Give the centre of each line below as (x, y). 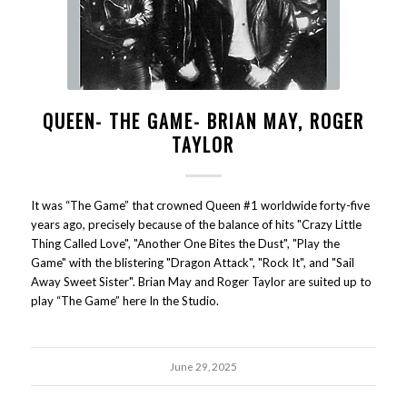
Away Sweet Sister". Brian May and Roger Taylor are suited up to (201, 282)
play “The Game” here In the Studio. (124, 301)
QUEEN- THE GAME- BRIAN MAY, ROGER (203, 121)
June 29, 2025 (203, 366)
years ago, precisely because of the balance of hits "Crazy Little (196, 224)
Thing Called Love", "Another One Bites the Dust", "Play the (185, 243)
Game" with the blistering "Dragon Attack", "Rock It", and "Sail (192, 263)
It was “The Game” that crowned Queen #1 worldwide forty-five (200, 205)
